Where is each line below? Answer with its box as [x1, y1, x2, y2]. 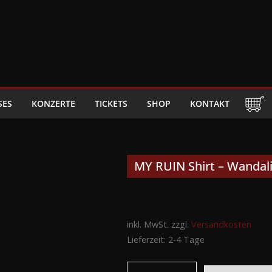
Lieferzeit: [127, 234, 168, 246]
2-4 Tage [168, 234, 205, 246]
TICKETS [95, 98, 127, 110]
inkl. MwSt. [127, 219, 169, 231]
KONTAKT [190, 98, 229, 110]
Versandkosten [191, 219, 251, 231]
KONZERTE [32, 98, 75, 110]
